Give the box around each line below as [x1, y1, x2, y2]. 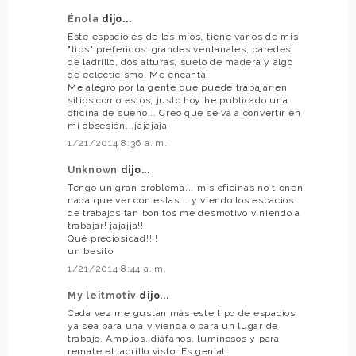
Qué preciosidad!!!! [68, 233, 158, 245]
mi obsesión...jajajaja [68, 120, 168, 132]
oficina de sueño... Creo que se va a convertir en [68, 107, 301, 119]
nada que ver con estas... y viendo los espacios [68, 195, 294, 207]
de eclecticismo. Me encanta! [68, 69, 210, 81]
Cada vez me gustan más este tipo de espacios [68, 308, 296, 319]
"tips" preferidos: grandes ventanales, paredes [68, 44, 292, 56]
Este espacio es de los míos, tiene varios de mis [68, 31, 299, 43]
